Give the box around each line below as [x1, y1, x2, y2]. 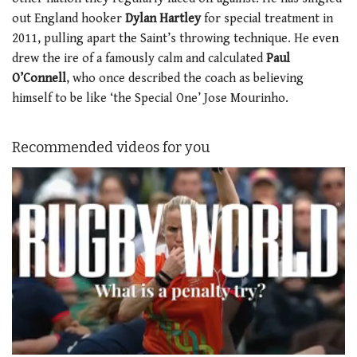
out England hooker [12, 10, 125, 26]
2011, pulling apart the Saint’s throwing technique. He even [12, 30, 339, 46]
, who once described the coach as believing [66, 70, 304, 86]
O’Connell [12, 70, 66, 86]
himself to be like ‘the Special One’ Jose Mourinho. [12, 90, 288, 106]
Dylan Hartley [125, 10, 204, 26]
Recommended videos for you [12, 139, 210, 157]
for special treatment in [204, 10, 333, 26]
